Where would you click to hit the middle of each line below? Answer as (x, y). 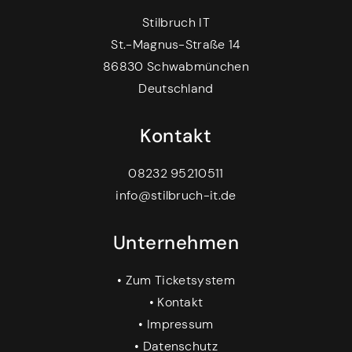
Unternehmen (176, 243)
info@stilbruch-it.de (176, 196)
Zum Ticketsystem (180, 280)
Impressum (180, 324)
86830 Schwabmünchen (176, 67)
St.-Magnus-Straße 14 (176, 45)
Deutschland (176, 89)
